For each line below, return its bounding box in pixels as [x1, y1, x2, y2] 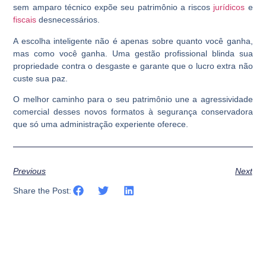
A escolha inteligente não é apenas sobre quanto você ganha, [13, 36, 253, 46]
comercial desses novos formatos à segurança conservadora [13, 107, 253, 117]
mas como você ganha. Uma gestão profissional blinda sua [13, 48, 253, 58]
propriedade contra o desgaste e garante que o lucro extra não [13, 61, 253, 71]
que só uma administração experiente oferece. [13, 119, 189, 129]
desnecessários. [36, 15, 100, 25]
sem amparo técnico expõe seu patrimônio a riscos [13, 2, 214, 12]
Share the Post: [13, 186, 72, 196]
